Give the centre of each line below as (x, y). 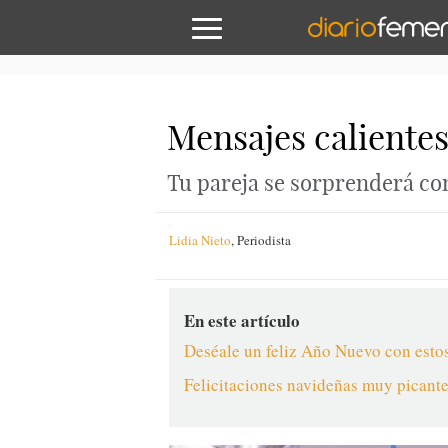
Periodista (264, 240)
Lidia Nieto (200, 240)
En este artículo (242, 320)
